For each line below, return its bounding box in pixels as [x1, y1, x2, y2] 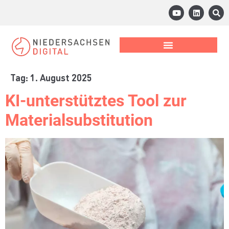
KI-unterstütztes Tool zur [5, 90, 187, 110]
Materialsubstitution [5, 110, 153, 130]
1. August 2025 [30, 71, 92, 83]
